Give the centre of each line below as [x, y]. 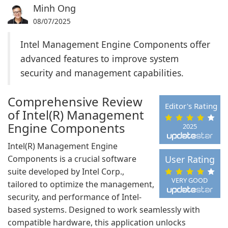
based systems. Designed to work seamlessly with [104, 210]
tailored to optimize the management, [81, 184]
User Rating [190, 160]
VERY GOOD [190, 180]
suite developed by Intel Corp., [66, 172]
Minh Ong [54, 8]
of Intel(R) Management [76, 115]
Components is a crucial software [72, 159]
